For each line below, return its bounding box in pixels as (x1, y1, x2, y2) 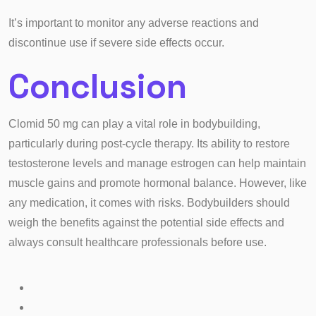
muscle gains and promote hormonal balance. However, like (8, 177, 307, 189)
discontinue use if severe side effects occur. (8, 37, 224, 49)
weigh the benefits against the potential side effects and (8, 217, 284, 229)
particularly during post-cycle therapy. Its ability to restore (8, 138, 290, 150)
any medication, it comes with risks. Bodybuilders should (8, 197, 290, 209)
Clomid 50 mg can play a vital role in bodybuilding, (8, 118, 260, 130)
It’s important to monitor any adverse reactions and (8, 17, 259, 29)
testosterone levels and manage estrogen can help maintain (8, 157, 306, 169)
